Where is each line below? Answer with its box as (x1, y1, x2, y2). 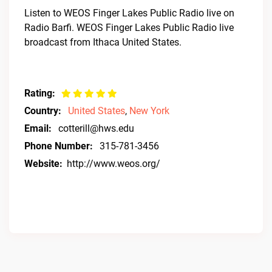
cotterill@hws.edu (58, 123, 134, 134)
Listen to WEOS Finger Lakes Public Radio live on (24, 7, 234, 19)
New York (129, 105, 169, 117)
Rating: (24, 87, 55, 99)
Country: (24, 105, 61, 117)
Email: (24, 123, 52, 134)
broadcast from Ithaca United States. (24, 36, 182, 48)
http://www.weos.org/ (67, 158, 160, 169)
